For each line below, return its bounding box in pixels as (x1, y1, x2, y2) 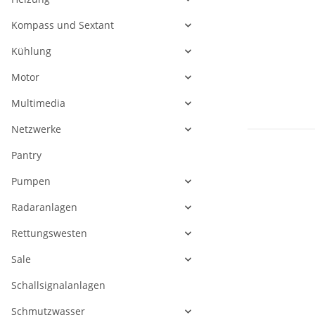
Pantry (11, 148, 41, 162)
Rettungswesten (11, 226, 87, 240)
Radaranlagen (11, 200, 77, 214)
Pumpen (11, 174, 51, 188)
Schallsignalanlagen (11, 278, 105, 292)
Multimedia (11, 96, 65, 110)
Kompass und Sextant (11, 18, 114, 32)
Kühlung (11, 44, 51, 58)
